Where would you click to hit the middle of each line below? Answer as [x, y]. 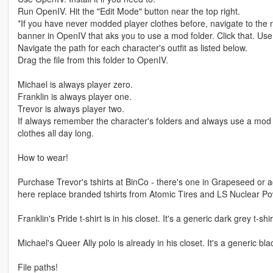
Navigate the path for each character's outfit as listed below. [132, 48]
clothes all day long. [55, 133]
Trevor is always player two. [71, 109]
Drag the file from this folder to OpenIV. [93, 60]
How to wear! [43, 158]
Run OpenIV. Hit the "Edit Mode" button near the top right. [129, 11]
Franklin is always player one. [74, 97]
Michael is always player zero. [75, 84]
